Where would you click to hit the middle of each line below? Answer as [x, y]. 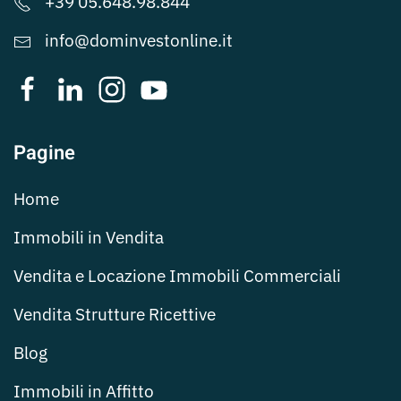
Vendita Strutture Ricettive [115, 315]
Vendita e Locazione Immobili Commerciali [177, 276]
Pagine [44, 154]
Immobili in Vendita [89, 238]
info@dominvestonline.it [139, 41]
